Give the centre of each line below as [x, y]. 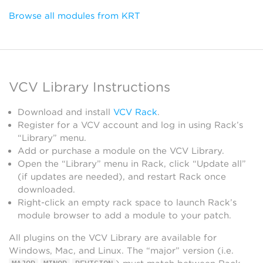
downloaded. [46, 190]
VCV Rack [135, 112]
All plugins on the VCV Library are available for [113, 238]
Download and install [65, 112]
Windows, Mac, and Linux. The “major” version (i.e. [121, 251]
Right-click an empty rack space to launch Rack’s [127, 203]
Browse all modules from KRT [75, 16]
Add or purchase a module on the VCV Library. [121, 151]
